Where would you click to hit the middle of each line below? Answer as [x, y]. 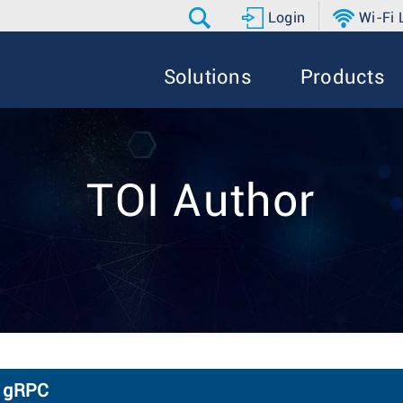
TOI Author [201, 202]
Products [342, 78]
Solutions [207, 78]
